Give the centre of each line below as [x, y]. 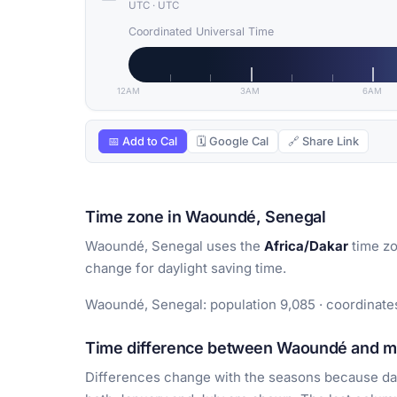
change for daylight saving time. [186, 269]
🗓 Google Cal [233, 142]
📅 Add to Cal [143, 142]
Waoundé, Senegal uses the [175, 246]
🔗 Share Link [323, 142]
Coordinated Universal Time [201, 32]
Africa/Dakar [306, 246]
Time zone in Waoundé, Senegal [206, 217]
